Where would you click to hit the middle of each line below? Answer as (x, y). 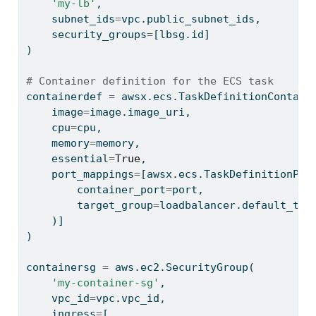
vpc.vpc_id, (130, 299)
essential (67, 159)
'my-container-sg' (105, 283)
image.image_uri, (140, 113)
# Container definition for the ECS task (150, 81)
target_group (89, 206)
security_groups (86, 35)
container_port (96, 190)
